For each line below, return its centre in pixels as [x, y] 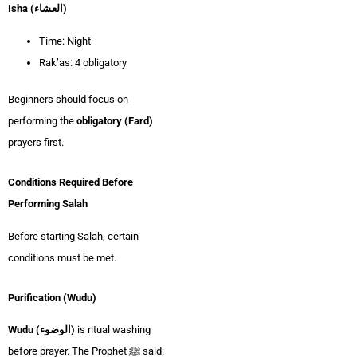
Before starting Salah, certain [73, 236]
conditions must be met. [62, 257]
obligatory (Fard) [115, 121]
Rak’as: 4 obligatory [83, 62]
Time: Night [65, 41]
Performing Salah [48, 203]
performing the [42, 121]
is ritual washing [113, 330]
